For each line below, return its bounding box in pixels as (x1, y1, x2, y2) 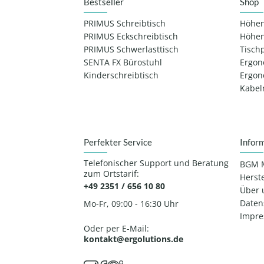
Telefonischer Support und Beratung (83, 157, 229, 169)
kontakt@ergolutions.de (83, 233, 183, 245)
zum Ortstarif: (83, 168, 139, 179)
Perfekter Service (83, 137, 152, 148)
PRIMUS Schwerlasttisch (83, 44, 179, 55)
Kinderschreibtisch (83, 70, 159, 81)
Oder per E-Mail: (83, 223, 149, 234)
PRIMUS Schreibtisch (83, 18, 166, 29)
